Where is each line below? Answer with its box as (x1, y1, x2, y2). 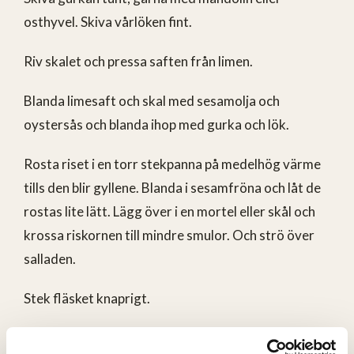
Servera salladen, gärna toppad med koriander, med (24, 329, 326, 346)
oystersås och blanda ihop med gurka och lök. (24, 115, 289, 133)
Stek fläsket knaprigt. (24, 289, 150, 307)
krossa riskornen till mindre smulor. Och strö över (24, 226, 314, 243)
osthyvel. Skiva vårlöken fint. (24, 13, 192, 30)
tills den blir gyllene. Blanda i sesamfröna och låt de (24, 179, 321, 196)
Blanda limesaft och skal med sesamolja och (24, 92, 280, 109)
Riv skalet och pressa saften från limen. (24, 52, 253, 70)
